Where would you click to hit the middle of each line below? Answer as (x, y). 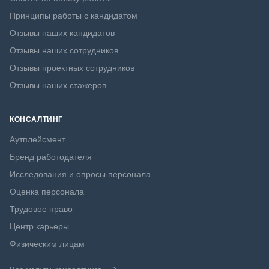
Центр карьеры (39, 227)
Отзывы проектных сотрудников (72, 68)
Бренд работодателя (51, 157)
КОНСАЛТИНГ (36, 120)
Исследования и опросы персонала (80, 174)
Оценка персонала (47, 192)
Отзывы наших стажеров (58, 86)
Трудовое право (41, 209)
